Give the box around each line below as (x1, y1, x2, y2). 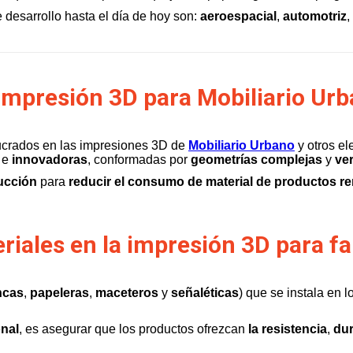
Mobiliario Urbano (188, 139, 295, 152)
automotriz (283, 9, 347, 23)
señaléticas (171, 286, 239, 299)
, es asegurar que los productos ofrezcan (19, 322, 248, 336)
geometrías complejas (191, 153, 322, 166)
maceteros (95, 286, 158, 299)
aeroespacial (200, 9, 277, 23)
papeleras (30, 286, 89, 299)
